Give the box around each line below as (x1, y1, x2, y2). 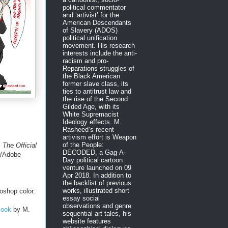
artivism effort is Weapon (63, 133, 136, 141)
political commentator (63, 3, 126, 11)
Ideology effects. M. (63, 118, 122, 126)
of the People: (63, 140, 104, 149)
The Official (3, 141, 37, 149)
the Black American (63, 72, 120, 80)
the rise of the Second (63, 95, 128, 103)
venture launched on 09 (63, 163, 131, 172)
